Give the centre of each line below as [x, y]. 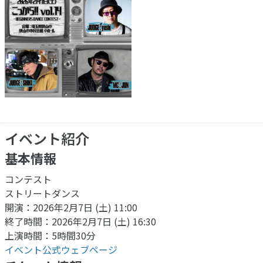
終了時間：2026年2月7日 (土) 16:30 [80, 222]
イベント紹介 [47, 139]
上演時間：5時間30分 [50, 236]
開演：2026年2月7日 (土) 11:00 [71, 208]
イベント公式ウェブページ [61, 250]
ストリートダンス [42, 193]
